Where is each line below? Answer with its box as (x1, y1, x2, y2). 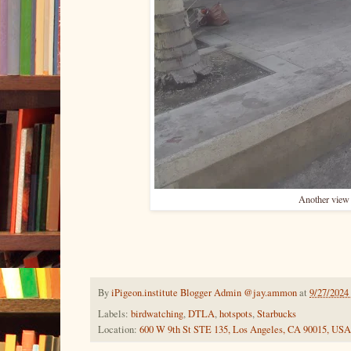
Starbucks (257, 307, 296, 321)
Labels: (98, 307, 131, 321)
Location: (98, 323, 139, 337)
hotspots (219, 307, 252, 321)
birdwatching (131, 307, 183, 321)
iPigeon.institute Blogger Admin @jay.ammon (111, 286, 297, 300)
